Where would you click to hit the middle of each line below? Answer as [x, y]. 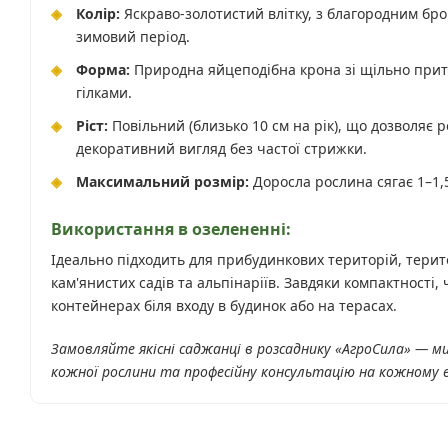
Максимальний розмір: [162, 181]
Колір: [98, 13]
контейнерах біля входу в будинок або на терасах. [224, 305]
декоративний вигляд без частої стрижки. [221, 148]
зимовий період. [133, 36]
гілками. [104, 92]
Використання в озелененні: [171, 229]
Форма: [103, 69]
